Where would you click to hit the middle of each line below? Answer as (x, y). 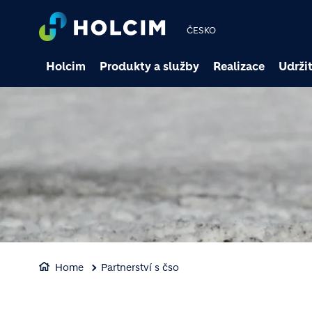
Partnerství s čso (140, 267)
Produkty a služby (149, 66)
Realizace (239, 66)
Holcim (66, 66)
